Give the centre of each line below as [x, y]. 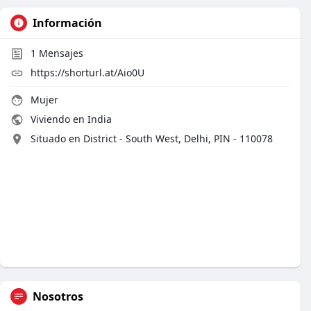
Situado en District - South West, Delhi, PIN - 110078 [152, 138]
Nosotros [58, 296]
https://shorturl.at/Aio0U [87, 73]
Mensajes [60, 53]
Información [67, 23]
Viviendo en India [70, 119]
